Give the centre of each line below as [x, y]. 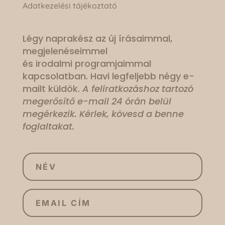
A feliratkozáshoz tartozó [138, 89]
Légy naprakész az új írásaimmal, [97, 39]
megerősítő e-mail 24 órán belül [97, 101]
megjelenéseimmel [65, 51]
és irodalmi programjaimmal [87, 64]
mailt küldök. [52, 89]
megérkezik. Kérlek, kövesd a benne [103, 114]
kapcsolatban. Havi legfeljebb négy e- [108, 76]
